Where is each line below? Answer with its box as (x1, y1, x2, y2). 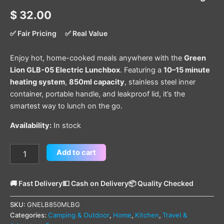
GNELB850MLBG (27, 200, 80, 209)
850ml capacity (69, 77, 124, 86)
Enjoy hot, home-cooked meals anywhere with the (10, 53, 184, 62)
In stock (53, 120, 81, 130)
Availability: (10, 120, 51, 130)
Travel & (162, 211, 187, 219)
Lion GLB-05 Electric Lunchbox (10, 65, 120, 74)
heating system (10, 77, 65, 86)
